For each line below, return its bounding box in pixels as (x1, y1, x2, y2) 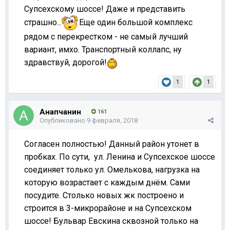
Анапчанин (40, 107, 81, 117)
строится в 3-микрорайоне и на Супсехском (24, 203, 191, 213)
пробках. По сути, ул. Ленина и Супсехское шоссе (24, 151, 215, 162)
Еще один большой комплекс (79, 17, 193, 27)
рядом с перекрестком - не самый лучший (24, 31, 188, 42)
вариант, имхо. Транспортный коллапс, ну (24, 44, 182, 54)
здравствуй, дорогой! (24, 57, 107, 67)
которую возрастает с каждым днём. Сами (24, 177, 190, 187)
